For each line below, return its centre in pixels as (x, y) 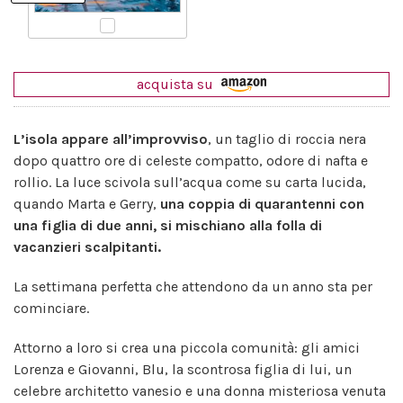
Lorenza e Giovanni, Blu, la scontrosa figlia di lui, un (183, 370)
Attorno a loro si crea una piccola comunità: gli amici (187, 348)
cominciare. (51, 309)
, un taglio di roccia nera (287, 139)
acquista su (177, 84)
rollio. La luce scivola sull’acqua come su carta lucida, (190, 183)
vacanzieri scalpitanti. (87, 247)
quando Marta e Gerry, (85, 204)
